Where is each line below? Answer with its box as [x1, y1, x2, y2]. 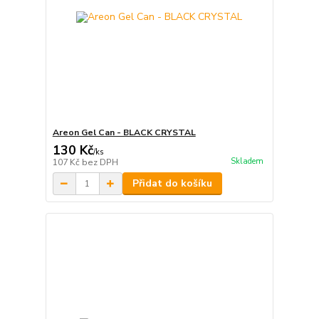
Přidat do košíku [132, 177, 212, 191]
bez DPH [81, 157, 118, 169]
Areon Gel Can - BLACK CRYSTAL [52, 127, 196, 139]
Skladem [230, 155, 263, 167]
